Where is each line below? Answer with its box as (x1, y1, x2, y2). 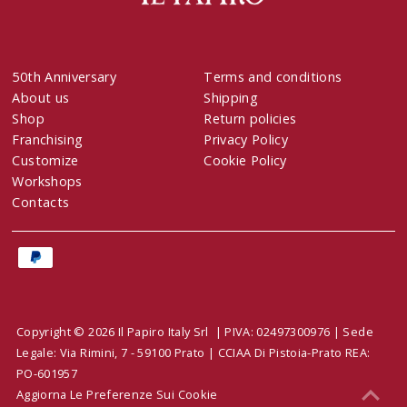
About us (12, 89, 70, 107)
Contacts (12, 194, 70, 212)
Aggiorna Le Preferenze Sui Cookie (15, 386, 218, 403)
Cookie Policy (203, 152, 287, 170)
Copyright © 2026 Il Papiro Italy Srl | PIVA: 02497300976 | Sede (15, 323, 373, 341)
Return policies (203, 110, 297, 128)
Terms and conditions (203, 68, 342, 86)
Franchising (12, 131, 84, 149)
